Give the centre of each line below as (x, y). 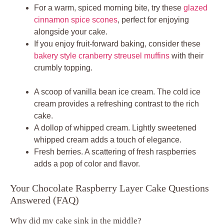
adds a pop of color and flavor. (87, 163)
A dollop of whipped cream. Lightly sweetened (115, 127)
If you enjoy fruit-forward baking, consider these (117, 43)
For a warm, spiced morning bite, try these (109, 7)
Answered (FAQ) (44, 200)
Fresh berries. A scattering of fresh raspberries (115, 151)
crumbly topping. (63, 67)
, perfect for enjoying (153, 19)
